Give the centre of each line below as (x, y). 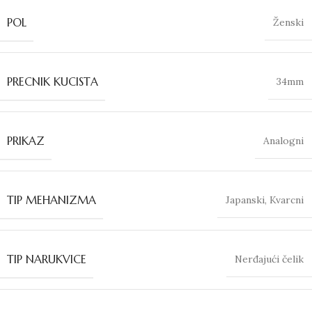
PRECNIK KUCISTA (53, 81)
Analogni (283, 140)
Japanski (245, 200)
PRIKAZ (26, 140)
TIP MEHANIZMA (52, 200)
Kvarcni (287, 200)
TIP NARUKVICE (47, 259)
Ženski (288, 22)
